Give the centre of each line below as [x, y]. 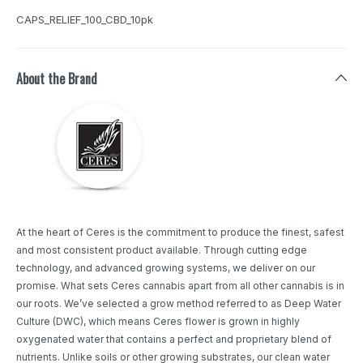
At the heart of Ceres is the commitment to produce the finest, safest [180, 233]
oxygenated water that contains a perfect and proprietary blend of [174, 340]
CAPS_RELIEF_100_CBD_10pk [85, 20]
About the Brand [57, 79]
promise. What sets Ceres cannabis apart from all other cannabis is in [180, 286]
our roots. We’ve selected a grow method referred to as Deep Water [179, 304]
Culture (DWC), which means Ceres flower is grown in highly [158, 322]
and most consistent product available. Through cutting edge [162, 250]
